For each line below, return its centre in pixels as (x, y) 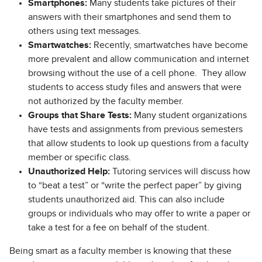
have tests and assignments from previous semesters (135, 130)
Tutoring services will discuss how (180, 172)
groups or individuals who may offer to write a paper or (139, 214)
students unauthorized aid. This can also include (126, 200)
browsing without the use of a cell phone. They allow (137, 73)
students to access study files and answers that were (135, 87)
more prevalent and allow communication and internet (139, 59)
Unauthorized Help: (69, 172)
